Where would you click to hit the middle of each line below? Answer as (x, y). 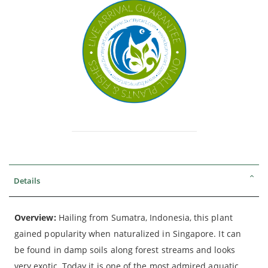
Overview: (35, 217)
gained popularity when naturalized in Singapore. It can (128, 233)
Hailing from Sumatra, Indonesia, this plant (144, 217)
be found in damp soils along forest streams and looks (125, 249)
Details (27, 180)
